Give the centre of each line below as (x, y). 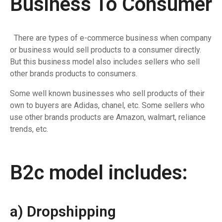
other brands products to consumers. (74, 74)
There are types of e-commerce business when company (111, 38)
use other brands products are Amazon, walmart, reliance (108, 117)
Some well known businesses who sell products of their (107, 94)
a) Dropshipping (63, 212)
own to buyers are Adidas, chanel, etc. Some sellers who (107, 106)
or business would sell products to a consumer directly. (106, 50)
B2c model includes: (99, 173)
